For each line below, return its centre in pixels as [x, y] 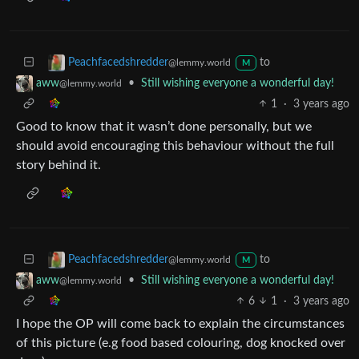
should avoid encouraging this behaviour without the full [175, 145]
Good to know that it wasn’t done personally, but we [164, 126]
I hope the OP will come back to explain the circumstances [180, 323]
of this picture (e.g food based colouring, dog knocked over [181, 343]
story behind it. [58, 165]
